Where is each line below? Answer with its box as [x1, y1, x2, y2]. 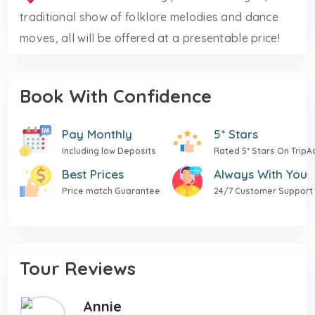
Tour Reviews [20, 257, 136, 279]
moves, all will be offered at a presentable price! [20, 30, 280, 45]
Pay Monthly [62, 126, 132, 141]
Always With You [214, 166, 307, 181]
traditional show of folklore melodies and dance [20, 9, 279, 24]
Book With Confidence [20, 84, 212, 107]
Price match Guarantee [62, 185, 160, 196]
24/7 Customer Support [214, 185, 313, 196]
